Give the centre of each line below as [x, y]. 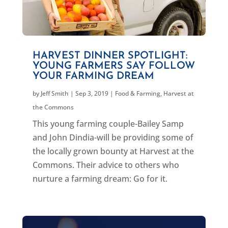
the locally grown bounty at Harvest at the [113, 151]
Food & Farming [137, 93]
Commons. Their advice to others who [106, 165]
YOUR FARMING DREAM [93, 76]
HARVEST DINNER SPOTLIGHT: [110, 56]
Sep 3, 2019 [92, 93]
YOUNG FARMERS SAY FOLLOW [113, 66]
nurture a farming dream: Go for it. [100, 178]
